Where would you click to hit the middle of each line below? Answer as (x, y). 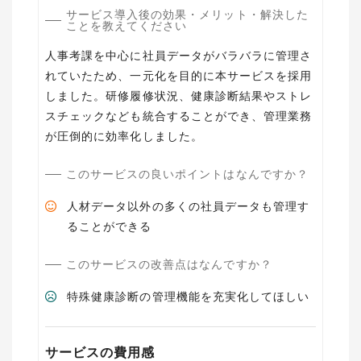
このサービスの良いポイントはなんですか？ (187, 174)
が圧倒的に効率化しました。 (124, 136)
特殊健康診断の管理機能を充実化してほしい (189, 297)
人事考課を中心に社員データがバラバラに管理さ (179, 56)
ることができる (110, 226)
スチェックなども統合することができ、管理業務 (179, 116)
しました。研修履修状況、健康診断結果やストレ (179, 96)
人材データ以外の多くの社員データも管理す (189, 206)
